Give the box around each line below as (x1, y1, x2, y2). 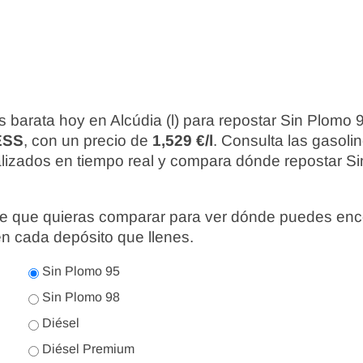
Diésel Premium (39, 342, 135, 356)
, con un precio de (23, 132, 152, 149)
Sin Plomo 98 (39, 290, 120, 304)
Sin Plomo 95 (39, 264, 120, 278)
